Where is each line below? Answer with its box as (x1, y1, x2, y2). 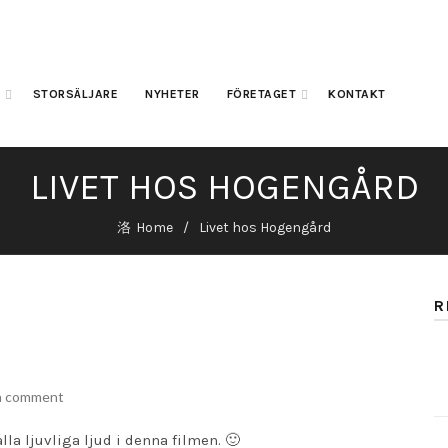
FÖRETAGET (226, 87, 296, 101)
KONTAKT (328, 87, 386, 101)
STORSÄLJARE (32, 87, 118, 101)
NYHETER (145, 87, 200, 101)
